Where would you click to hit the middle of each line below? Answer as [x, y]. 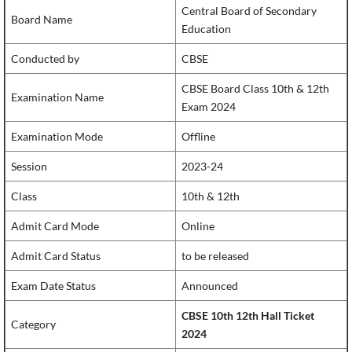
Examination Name [57, 97]
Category [33, 324]
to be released [215, 256]
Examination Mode [57, 137]
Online [198, 226]
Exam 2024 [209, 107]
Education [206, 29]
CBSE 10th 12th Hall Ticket [248, 316]
